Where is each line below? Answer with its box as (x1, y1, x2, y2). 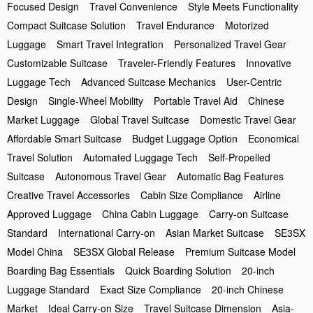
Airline (254, 188, 281, 202)
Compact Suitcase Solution (7, 18, 126, 32)
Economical (248, 131, 299, 145)
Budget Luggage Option (132, 131, 238, 145)
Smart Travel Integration (57, 37, 163, 51)
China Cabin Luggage (102, 207, 198, 221)
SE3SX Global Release (73, 245, 175, 259)
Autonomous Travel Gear (55, 169, 166, 183)
